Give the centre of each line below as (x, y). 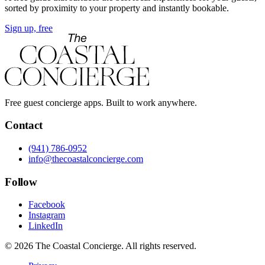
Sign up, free (29, 28)
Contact (24, 125)
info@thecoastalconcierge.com (86, 159)
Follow (21, 182)
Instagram (47, 215)
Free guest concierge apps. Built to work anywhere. (101, 102)
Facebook (47, 205)
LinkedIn (46, 226)
